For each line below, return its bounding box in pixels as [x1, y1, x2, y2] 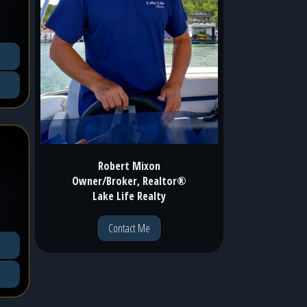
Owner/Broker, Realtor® [72, 173, 186, 188]
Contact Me [108, 220, 150, 236]
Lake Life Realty [93, 188, 166, 204]
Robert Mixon [98, 158, 160, 173]
